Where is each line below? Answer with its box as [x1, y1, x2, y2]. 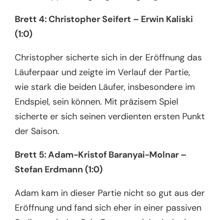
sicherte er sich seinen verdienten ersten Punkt [15, 110, 205, 122]
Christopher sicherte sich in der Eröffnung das [15, 51, 202, 63]
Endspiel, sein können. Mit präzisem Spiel [15, 95, 179, 108]
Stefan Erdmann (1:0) [15, 163, 103, 175]
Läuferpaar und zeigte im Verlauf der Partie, [15, 66, 191, 78]
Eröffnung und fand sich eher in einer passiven [15, 201, 202, 214]
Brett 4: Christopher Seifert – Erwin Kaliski [15, 13, 193, 25]
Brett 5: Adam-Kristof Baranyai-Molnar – [15, 148, 187, 161]
